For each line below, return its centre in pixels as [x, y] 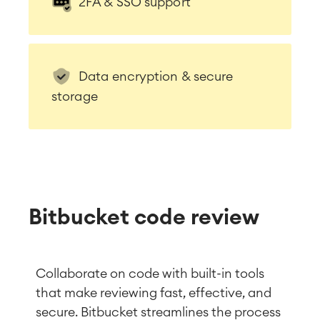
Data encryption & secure [156, 76]
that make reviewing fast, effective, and [154, 292]
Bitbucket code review [144, 217]
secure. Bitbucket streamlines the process [158, 312]
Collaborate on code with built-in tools [150, 273]
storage [75, 96]
